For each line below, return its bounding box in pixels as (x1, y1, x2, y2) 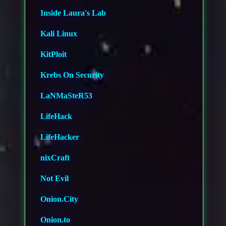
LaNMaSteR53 (40, 91, 93, 100)
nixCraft (40, 153, 70, 162)
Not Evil (40, 174, 69, 183)
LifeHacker (40, 133, 80, 142)
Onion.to (40, 215, 71, 224)
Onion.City (40, 195, 79, 204)
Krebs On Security (40, 71, 104, 80)
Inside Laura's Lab (40, 9, 106, 18)
